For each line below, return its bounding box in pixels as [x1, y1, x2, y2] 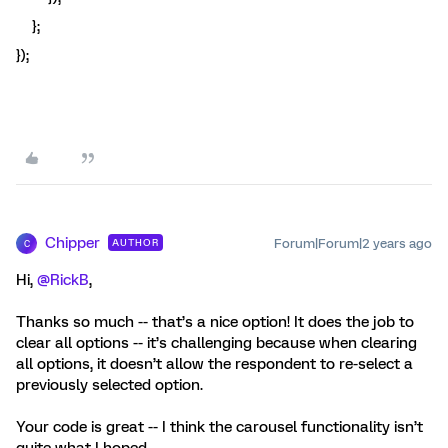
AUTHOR [112, 237, 159, 248]
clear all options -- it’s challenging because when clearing [16, 334, 417, 352]
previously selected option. [16, 376, 203, 394]
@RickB [37, 271, 89, 289]
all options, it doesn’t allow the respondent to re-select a [16, 355, 413, 373]
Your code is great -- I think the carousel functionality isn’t [16, 418, 423, 436]
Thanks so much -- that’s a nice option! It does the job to [16, 313, 414, 331]
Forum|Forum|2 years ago [274, 236, 432, 251]
